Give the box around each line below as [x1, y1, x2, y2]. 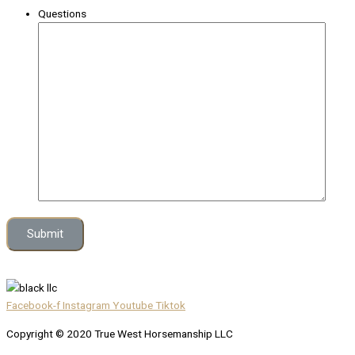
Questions [38, 7, 86, 20]
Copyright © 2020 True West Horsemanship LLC [6, 327, 233, 341]
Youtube [113, 299, 153, 312]
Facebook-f [6, 299, 60, 312]
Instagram [63, 299, 110, 312]
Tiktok [155, 299, 185, 312]
